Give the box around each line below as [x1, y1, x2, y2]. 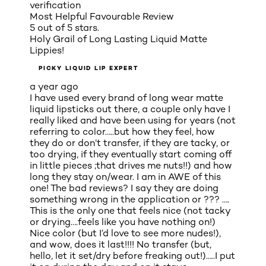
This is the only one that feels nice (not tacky [30, 205, 230, 217]
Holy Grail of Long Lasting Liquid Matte [30, 33, 207, 45]
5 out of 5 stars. [30, 22, 99, 34]
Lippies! [30, 45, 64, 56]
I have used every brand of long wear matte [30, 92, 223, 104]
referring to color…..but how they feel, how [30, 126, 215, 138]
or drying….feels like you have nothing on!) [30, 216, 216, 228]
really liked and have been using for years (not [30, 115, 236, 126]
